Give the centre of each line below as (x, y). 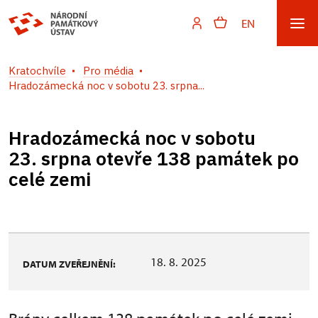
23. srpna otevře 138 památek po (154, 158)
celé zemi (50, 179)
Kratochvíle (37, 71)
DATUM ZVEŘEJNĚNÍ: (69, 264)
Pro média (108, 71)
